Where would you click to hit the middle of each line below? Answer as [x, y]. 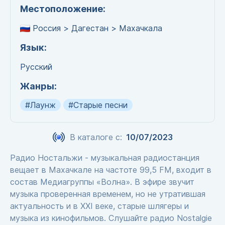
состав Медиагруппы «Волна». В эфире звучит [102, 182]
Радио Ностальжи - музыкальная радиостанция [105, 158]
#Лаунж [40, 105]
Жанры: [38, 86]
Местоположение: [63, 9]
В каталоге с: [96, 137]
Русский [36, 67]
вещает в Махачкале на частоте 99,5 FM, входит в [111, 170]
